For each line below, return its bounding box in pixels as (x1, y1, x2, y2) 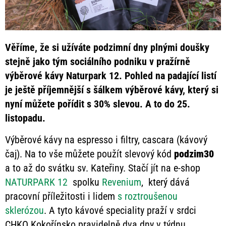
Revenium (102, 176, 141, 188)
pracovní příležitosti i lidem (5, 190, 118, 202)
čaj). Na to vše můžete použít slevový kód (5, 147, 174, 160)
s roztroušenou (118, 190, 178, 202)
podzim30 (174, 147, 214, 160)
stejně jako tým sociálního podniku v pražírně (5, 55, 190, 68)
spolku (68, 176, 102, 188)
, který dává (141, 176, 190, 188)
